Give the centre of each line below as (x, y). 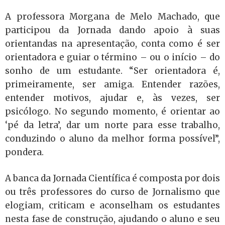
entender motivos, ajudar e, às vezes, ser (113, 98)
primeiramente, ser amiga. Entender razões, (113, 84)
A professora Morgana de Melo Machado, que (113, 16)
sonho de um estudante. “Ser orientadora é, (113, 71)
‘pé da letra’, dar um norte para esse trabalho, (113, 125)
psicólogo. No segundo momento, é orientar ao (113, 111)
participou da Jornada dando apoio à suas (113, 30)
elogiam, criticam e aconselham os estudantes (113, 205)
